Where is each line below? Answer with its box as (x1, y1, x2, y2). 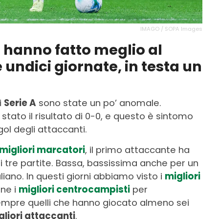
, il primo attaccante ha (85, 143, 190, 156)
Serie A (4, 96, 36, 109)
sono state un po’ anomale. (36, 96, 161, 109)
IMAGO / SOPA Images (140, 24, 202, 33)
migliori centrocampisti (19, 183, 130, 196)
